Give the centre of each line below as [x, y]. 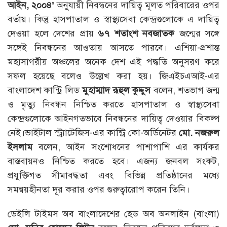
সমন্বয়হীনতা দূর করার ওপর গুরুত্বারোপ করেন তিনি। [99, 190]
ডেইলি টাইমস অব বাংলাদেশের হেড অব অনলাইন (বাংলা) [113, 214]
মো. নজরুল [199, 133]
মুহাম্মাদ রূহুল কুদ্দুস [116, 90]
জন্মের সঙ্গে [197, 34]
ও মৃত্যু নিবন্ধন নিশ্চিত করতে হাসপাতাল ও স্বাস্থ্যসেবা [113, 105]
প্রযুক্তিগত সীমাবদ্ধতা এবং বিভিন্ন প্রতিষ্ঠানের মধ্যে [113, 176]
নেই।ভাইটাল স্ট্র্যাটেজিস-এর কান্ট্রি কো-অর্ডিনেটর [93, 133]
